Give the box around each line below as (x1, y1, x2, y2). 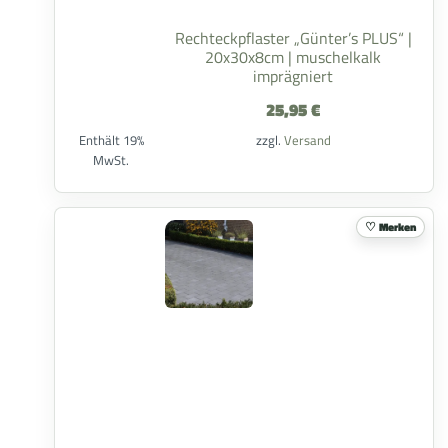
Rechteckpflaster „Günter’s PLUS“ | (174, 26, 412, 50)
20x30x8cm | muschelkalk (205, 45, 381, 69)
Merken (379, 218, 416, 235)
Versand (283, 130, 331, 150)
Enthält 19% (78, 130, 144, 150)
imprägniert (253, 64, 333, 88)
